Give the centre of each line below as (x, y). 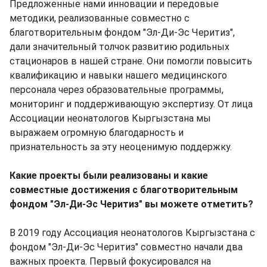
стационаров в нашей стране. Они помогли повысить (131, 61)
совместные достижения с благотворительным (124, 190)
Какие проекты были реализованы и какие (109, 176)
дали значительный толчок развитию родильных (119, 47)
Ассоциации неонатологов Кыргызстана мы (110, 118)
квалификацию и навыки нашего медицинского (118, 75)
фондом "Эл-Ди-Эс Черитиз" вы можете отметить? (131, 204)
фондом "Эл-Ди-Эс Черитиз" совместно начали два (126, 247)
